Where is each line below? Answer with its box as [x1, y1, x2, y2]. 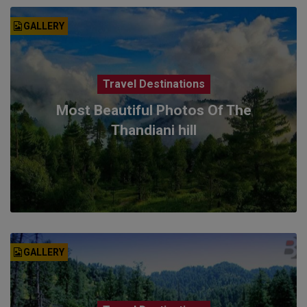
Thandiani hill [110, 121, 197, 138]
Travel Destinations [102, 77, 205, 90]
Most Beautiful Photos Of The [56, 101, 251, 119]
